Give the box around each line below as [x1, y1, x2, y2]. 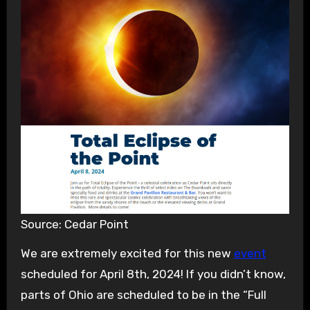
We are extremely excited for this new [20, 246, 234, 261]
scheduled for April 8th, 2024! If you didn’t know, [20, 267, 286, 282]
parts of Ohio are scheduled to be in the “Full [20, 288, 266, 302]
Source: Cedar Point [20, 217, 129, 231]
